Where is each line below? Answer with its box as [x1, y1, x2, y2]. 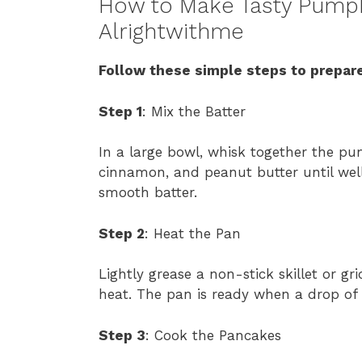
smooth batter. [99, 184, 197, 201]
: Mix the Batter [142, 103, 246, 120]
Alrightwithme [99, 19, 244, 45]
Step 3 [99, 326, 145, 343]
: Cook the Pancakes [145, 326, 281, 343]
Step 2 [99, 225, 145, 242]
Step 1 [99, 103, 142, 120]
